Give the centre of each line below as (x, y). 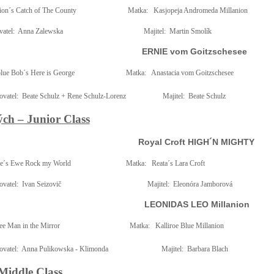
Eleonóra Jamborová (202, 184)
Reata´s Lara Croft (178, 163)
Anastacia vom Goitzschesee (192, 73)
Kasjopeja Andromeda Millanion (200, 10)
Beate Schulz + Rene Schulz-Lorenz (74, 96)
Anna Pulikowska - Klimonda (65, 249)
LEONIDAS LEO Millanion (197, 204)
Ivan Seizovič (41, 184)
